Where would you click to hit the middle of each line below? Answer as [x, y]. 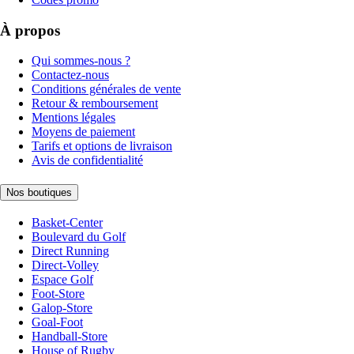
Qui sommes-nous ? [81, 61]
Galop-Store [62, 307]
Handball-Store [70, 336]
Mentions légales [73, 118]
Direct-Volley [65, 265]
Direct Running [70, 250]
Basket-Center [67, 222]
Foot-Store [58, 293]
